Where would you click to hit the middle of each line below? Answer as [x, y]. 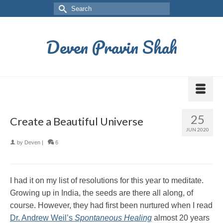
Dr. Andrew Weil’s [42, 218]
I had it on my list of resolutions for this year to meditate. [107, 180]
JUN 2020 [197, 129]
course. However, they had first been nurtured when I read [111, 205]
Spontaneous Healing [113, 218]
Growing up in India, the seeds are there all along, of [102, 193]
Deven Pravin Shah [111, 47]
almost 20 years [181, 218]
